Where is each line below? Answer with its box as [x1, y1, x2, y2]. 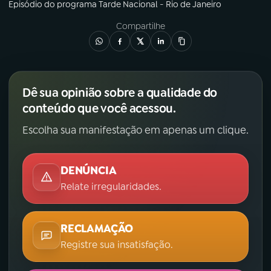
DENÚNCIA [60, 163, 117, 178]
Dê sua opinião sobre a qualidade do [22, 84, 218, 100]
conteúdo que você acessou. [22, 100, 176, 116]
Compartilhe [116, 20, 165, 31]
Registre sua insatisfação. [60, 238, 173, 251]
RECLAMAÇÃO [60, 221, 134, 236]
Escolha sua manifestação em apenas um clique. [22, 123, 249, 137]
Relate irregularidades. [60, 180, 162, 193]
